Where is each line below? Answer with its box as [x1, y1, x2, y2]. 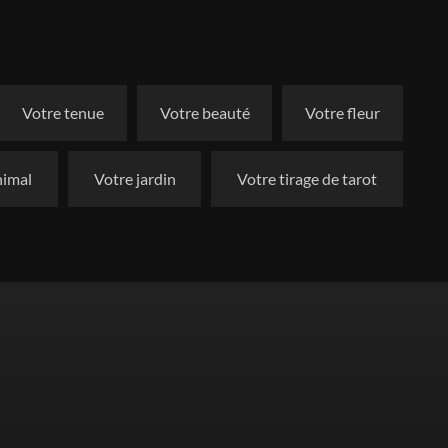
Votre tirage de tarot [237, 169, 378, 188]
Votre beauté [159, 103, 250, 122]
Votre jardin [93, 169, 176, 188]
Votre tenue [21, 103, 104, 122]
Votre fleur [305, 103, 381, 122]
